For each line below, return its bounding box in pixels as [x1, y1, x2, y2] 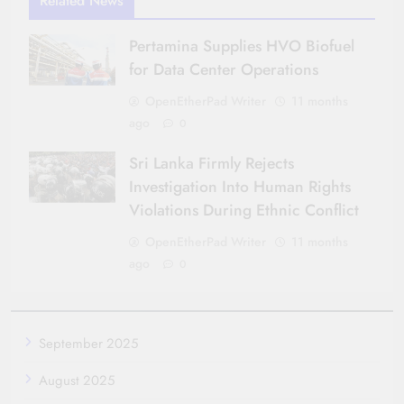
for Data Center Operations [129, 57, 318, 81]
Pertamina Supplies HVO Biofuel [129, 33, 354, 58]
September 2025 [39, 333, 138, 353]
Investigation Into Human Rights [129, 174, 351, 198]
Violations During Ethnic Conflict [129, 197, 359, 222]
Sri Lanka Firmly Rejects [129, 151, 294, 175]
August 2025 [39, 370, 115, 390]
